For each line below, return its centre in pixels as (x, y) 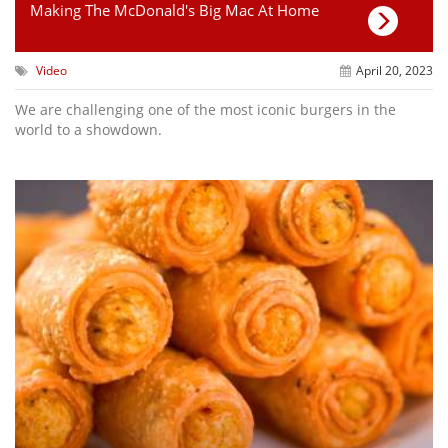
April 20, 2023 (394, 71)
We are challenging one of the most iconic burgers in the (205, 110)
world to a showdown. (88, 130)
